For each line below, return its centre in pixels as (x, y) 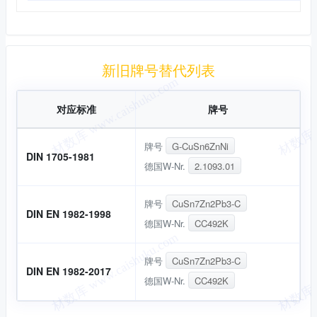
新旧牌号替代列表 (158, 70)
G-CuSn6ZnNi (200, 146)
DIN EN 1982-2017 (69, 271)
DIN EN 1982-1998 (69, 214)
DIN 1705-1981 (60, 156)
